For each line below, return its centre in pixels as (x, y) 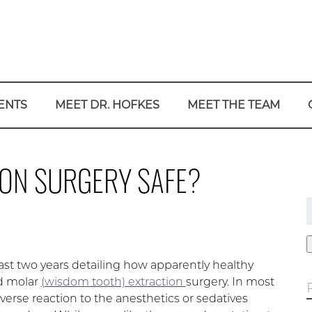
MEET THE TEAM (233, 105)
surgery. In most (230, 282)
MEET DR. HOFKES (107, 105)
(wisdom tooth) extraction (113, 282)
